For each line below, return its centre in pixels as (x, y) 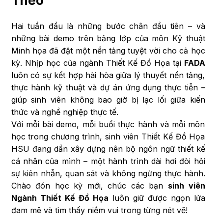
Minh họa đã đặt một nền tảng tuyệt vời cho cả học (108, 50)
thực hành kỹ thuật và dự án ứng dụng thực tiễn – (108, 87)
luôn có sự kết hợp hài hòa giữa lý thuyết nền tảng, (108, 75)
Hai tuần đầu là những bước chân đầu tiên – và (108, 26)
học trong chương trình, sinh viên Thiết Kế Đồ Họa (108, 136)
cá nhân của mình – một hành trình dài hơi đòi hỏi (108, 161)
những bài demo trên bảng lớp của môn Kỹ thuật (108, 38)
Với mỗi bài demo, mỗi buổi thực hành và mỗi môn (108, 124)
